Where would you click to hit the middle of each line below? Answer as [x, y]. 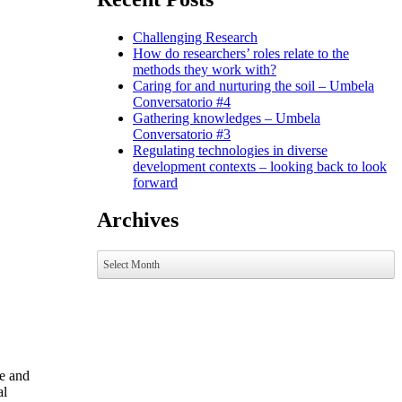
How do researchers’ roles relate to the [241, 53]
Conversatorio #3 [182, 134]
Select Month [131, 265]
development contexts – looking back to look [260, 166]
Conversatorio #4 [182, 101]
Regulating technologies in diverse [230, 150]
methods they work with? [205, 69]
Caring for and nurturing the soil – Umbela [253, 85]
